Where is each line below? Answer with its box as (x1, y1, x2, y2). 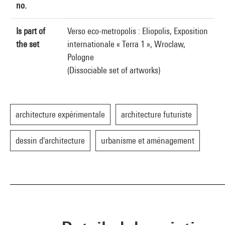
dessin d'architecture (16, 135, 85, 146)
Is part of (16, 26, 45, 36)
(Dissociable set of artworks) (67, 65, 160, 75)
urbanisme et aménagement (101, 135, 194, 146)
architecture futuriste (121, 109, 192, 120)
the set (16, 39, 39, 49)
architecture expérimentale (16, 109, 105, 120)
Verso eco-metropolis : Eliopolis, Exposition (67, 26, 208, 36)
